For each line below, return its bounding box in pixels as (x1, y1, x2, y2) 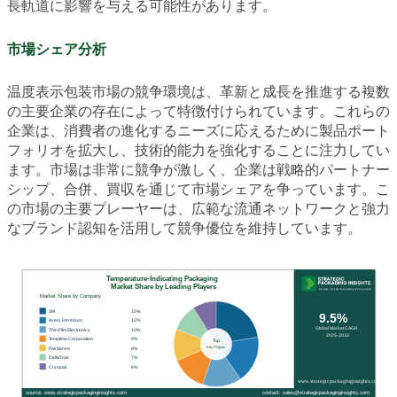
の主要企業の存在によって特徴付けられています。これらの (7, 103, 390, 121)
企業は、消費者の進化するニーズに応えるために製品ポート (7, 122, 390, 140)
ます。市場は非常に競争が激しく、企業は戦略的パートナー (7, 161, 390, 179)
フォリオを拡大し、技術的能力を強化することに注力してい (7, 142, 390, 160)
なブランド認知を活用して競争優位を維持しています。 (7, 220, 362, 237)
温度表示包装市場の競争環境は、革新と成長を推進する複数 (7, 83, 390, 101)
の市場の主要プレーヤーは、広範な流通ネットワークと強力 (7, 200, 390, 218)
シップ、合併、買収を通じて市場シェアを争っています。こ (7, 181, 390, 198)
